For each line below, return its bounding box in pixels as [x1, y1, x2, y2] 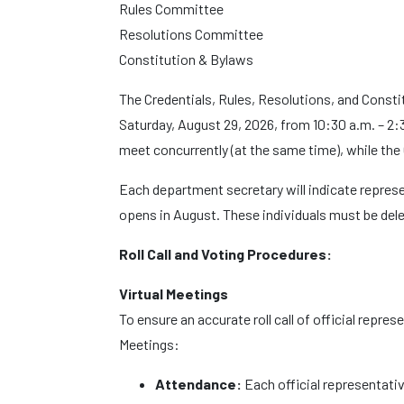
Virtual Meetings [119, 285, 228, 302]
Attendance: [155, 375, 242, 392]
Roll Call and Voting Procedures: [119, 245, 332, 262]
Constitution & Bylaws [119, 50, 253, 68]
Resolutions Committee [119, 25, 263, 42]
